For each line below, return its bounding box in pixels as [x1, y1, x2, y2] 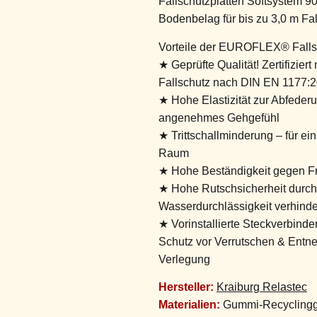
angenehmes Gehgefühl [158, 111, 279, 124]
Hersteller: [158, 281, 214, 294]
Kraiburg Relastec [217, 281, 307, 294]
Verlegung [158, 253, 210, 265]
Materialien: [158, 299, 220, 311]
